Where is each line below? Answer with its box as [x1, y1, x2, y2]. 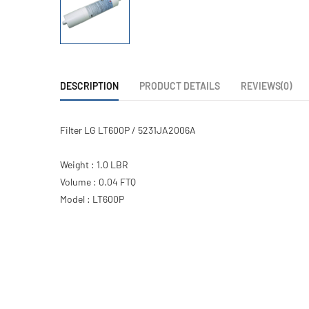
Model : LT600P [60, 192, 124, 205]
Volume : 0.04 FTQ [60, 175, 136, 188]
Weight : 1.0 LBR [60, 158, 128, 170]
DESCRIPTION [60, 79, 119, 92]
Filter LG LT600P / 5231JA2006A [60, 123, 196, 136]
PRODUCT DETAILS [139, 79, 220, 92]
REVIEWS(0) [241, 79, 292, 92]
